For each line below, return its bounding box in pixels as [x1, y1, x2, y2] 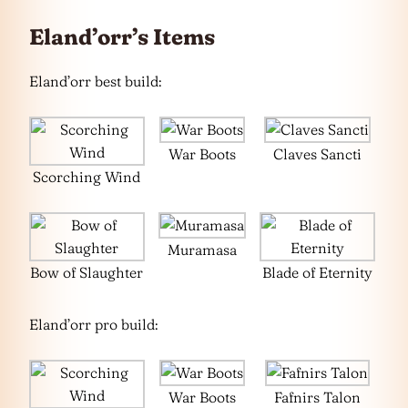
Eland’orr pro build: [29, 314, 158, 333]
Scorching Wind [33, 167, 141, 186]
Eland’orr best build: [29, 71, 162, 90]
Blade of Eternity [262, 262, 373, 281]
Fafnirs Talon [274, 387, 362, 406]
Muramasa [168, 240, 238, 259]
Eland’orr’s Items [29, 23, 215, 50]
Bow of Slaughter [30, 262, 144, 281]
